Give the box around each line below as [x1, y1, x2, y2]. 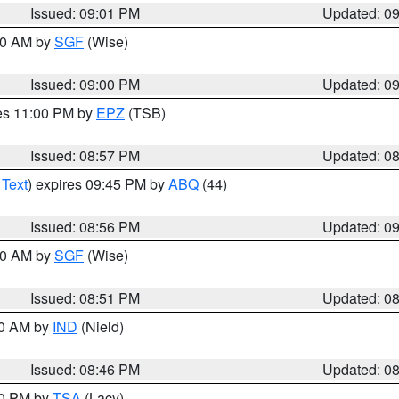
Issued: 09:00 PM [30, 74, 141, 94]
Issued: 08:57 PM [30, 145, 141, 166]
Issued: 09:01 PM [30, 3, 141, 23]
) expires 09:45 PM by [28, 174, 168, 194]
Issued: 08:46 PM [30, 359, 141, 379]
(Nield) [77, 316, 124, 337]
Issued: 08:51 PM [30, 288, 141, 308]
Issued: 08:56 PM [30, 216, 141, 237]
